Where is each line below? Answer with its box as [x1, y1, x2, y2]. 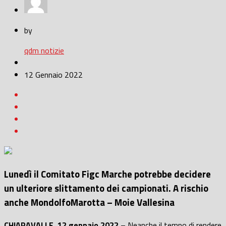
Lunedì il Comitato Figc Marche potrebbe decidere [4, 167, 211, 182]
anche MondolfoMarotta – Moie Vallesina [4, 195, 175, 210]
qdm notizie [24, 44, 64, 57]
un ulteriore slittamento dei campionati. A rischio [4, 181, 208, 196]
